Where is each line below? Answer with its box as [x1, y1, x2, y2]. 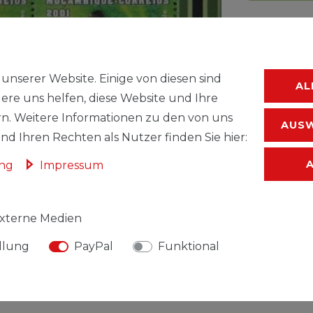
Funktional [158, 240, 219, 253]
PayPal [74, 240, 113, 253]
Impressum [40, 159, 103, 172]
